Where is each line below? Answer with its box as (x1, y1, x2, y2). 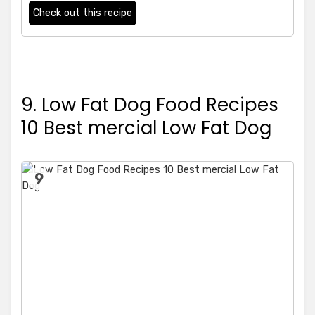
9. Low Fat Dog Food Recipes (21, 92, 278, 118)
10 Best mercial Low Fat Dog (21, 115, 271, 141)
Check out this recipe (33, 7, 132, 20)
